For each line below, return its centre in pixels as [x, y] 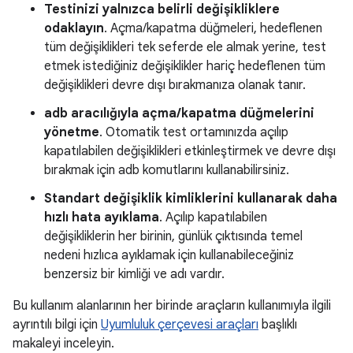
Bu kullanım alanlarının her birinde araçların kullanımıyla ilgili [172, 306]
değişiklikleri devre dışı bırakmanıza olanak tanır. [175, 85]
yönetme [72, 133]
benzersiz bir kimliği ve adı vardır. [134, 275]
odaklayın [74, 29]
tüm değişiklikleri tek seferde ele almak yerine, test [185, 48]
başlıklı [278, 325]
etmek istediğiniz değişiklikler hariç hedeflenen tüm [185, 67]
